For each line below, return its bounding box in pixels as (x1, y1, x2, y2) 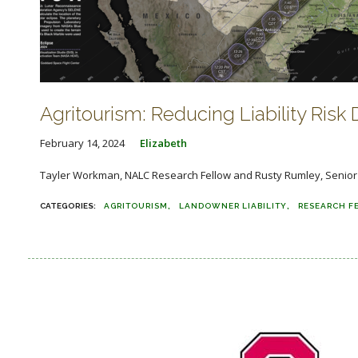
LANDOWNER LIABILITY (179, 201, 287, 210)
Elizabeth (140, 136, 187, 150)
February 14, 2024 (40, 136, 125, 150)
